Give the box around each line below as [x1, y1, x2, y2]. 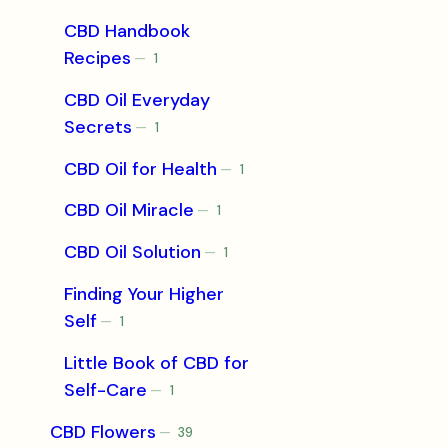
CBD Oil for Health [64, 156, 218, 181]
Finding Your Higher [64, 282, 225, 307]
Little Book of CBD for [64, 350, 250, 375]
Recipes [64, 45, 132, 70]
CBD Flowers [49, 419, 156, 444]
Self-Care [64, 377, 148, 402]
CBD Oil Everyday [64, 87, 211, 112]
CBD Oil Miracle [64, 198, 195, 223]
